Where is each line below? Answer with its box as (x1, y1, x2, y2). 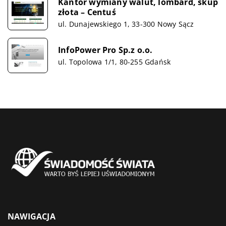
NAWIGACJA (8, 211, 55, 222)
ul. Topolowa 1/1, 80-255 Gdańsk (58, 56, 171, 67)
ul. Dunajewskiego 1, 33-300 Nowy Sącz (58, 19, 194, 29)
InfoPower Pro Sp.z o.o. (58, 44, 153, 55)
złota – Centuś (58, 6, 116, 18)
